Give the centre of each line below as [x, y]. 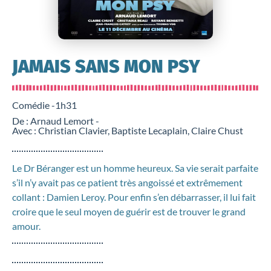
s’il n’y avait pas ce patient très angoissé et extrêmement [127, 182]
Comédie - [34, 105]
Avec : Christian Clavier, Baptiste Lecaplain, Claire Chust [128, 130]
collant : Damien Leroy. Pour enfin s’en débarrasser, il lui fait [134, 197]
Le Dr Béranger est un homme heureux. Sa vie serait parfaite [135, 168]
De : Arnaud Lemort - [56, 121]
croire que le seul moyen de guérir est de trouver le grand [129, 211]
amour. [26, 226]
